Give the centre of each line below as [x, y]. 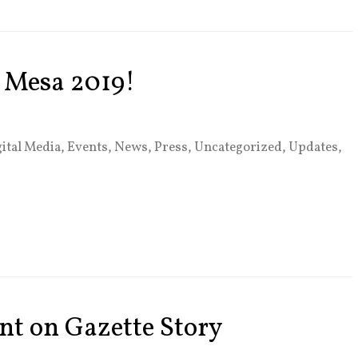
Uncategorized [238, 147]
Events [88, 147]
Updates [313, 147]
